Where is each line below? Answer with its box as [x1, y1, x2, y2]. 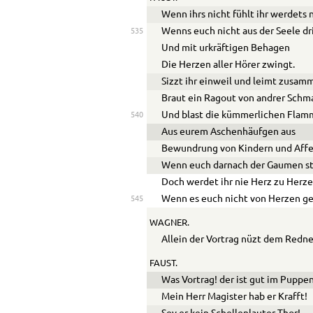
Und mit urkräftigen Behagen [161, 43, 291, 54]
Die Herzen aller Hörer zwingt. [161, 60, 296, 71]
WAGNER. [149, 218, 189, 227]
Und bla [161, 110, 196, 121]
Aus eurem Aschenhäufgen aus [161, 127, 296, 138]
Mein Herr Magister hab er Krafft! [161, 291, 308, 302]
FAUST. [149, 259, 177, 268]
